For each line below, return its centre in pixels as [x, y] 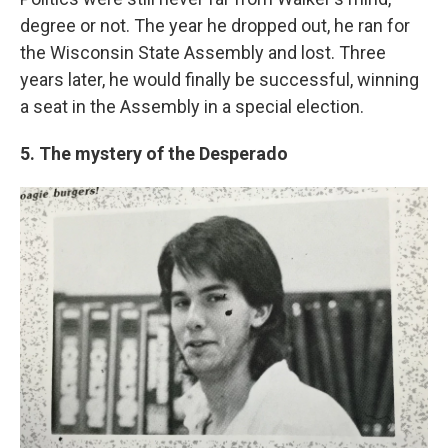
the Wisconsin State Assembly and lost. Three [203, 52]
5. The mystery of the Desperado [154, 153]
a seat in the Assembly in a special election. [192, 106]
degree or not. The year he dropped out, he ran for [215, 25]
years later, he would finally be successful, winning [219, 79]
